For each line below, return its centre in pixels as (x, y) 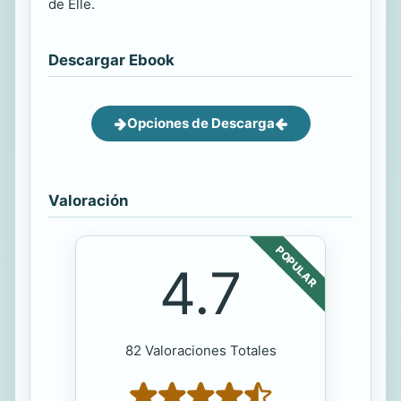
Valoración (88, 201)
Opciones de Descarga (200, 124)
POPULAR (296, 266)
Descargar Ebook (111, 60)
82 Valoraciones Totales (200, 351)
